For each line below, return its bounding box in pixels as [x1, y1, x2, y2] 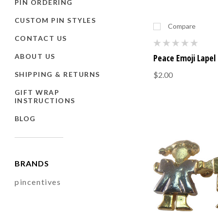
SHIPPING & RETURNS [15, 70, 100, 78]
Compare [168, 22, 196, 31]
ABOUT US [15, 52, 55, 60]
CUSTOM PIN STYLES [15, 16, 96, 24]
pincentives [15, 177, 61, 187]
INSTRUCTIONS [15, 96, 75, 105]
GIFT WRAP [15, 88, 60, 96]
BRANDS [15, 158, 49, 168]
